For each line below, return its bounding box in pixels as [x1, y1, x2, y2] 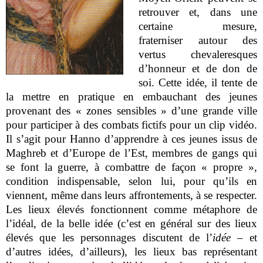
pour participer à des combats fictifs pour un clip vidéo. [6, 119, 257, 131]
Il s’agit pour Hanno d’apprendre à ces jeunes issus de [6, 133, 257, 146]
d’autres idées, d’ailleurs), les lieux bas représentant [6, 245, 257, 258]
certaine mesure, [139, 20, 257, 33]
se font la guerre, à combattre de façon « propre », [6, 161, 257, 174]
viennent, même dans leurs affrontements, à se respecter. [6, 189, 257, 202]
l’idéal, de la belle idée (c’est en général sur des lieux [6, 217, 257, 230]
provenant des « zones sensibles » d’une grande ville [6, 104, 257, 117]
